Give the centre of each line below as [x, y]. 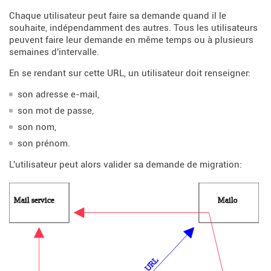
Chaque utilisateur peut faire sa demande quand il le [118, 16]
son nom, [37, 127]
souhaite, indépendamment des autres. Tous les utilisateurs [133, 28]
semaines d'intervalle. [54, 52]
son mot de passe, [55, 111]
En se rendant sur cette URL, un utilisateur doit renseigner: [130, 73]
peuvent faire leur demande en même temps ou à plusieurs [131, 40]
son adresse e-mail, [58, 95]
